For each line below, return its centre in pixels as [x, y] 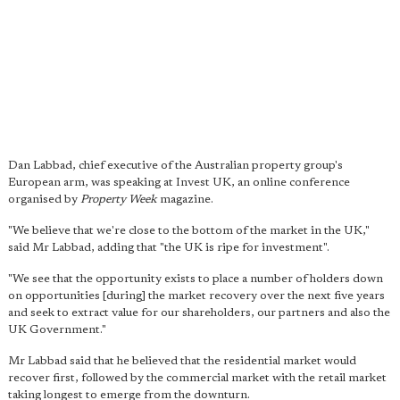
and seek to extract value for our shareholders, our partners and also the [199, 313]
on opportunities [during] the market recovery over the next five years [196, 296]
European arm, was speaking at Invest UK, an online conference [179, 183]
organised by [44, 200]
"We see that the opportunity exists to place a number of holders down [196, 279]
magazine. [185, 200]
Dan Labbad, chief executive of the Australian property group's [175, 166]
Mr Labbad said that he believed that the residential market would [182, 362]
